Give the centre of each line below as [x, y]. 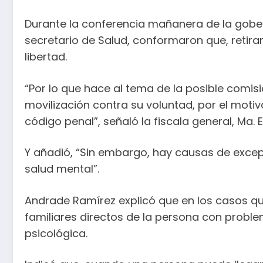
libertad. [46, 57]
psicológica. [56, 233]
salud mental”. [62, 169]
